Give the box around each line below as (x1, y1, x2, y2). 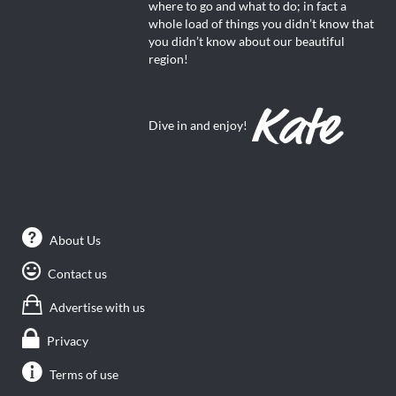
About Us (49, 232, 101, 247)
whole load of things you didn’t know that (148, 17, 374, 32)
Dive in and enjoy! (148, 118, 247, 133)
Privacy (47, 333, 88, 348)
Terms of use (49, 367, 118, 382)
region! (148, 52, 188, 67)
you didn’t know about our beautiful (148, 34, 345, 49)
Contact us (48, 266, 107, 281)
